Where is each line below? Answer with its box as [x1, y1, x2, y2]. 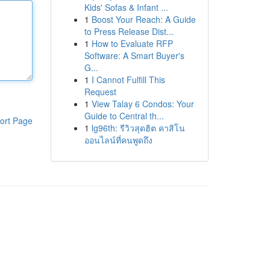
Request [84, 86, 116, 98]
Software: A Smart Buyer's [84, 49, 184, 61]
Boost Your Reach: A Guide [91, 13, 196, 25]
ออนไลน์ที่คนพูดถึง [84, 134, 152, 146]
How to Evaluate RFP [91, 37, 173, 49]
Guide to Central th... [84, 110, 164, 122]
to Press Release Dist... [84, 25, 174, 37]
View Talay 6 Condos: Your [91, 98, 194, 110]
